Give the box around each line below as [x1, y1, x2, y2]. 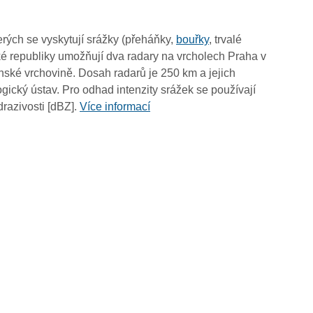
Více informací [80, 100, 151, 112]
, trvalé [209, 33, 242, 45]
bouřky [176, 33, 210, 45]
